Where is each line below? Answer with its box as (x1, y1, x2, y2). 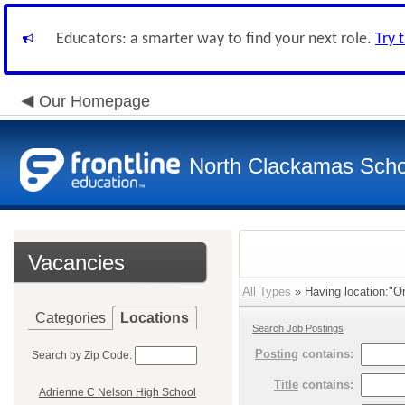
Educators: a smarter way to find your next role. (56, 31, 375, 48)
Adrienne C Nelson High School (39, 386, 196, 400)
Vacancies (28, 250, 125, 275)
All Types (242, 285, 291, 298)
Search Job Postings (252, 323, 344, 334)
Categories (35, 310, 106, 325)
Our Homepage (39, 92, 150, 110)
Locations (120, 310, 189, 325)
